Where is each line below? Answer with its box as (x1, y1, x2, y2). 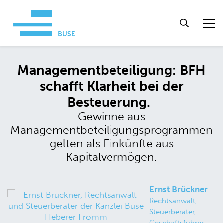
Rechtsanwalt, (149, 196, 198, 206)
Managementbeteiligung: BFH (17, 62, 206, 79)
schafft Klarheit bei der (39, 78, 184, 95)
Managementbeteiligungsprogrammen (10, 123, 213, 137)
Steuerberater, (149, 207, 197, 217)
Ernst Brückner (149, 184, 208, 195)
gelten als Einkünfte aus (49, 136, 174, 151)
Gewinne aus (78, 110, 145, 124)
